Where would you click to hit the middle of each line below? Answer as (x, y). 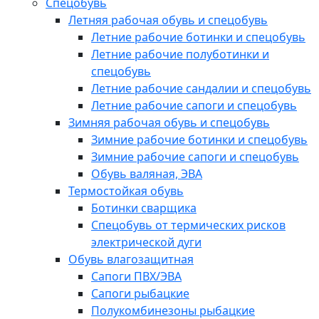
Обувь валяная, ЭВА (147, 174)
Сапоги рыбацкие (140, 293)
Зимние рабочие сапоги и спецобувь (195, 157)
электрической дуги (146, 242)
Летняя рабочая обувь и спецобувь (168, 20)
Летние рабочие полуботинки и (180, 54)
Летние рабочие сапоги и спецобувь (194, 105)
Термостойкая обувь (126, 191)
